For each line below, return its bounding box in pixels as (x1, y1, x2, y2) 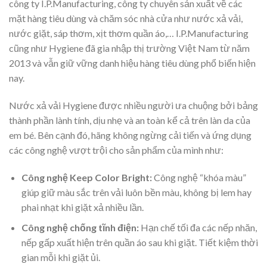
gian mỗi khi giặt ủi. (21, 252, 100, 263)
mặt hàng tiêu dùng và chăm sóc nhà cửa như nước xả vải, (9, 13, 243, 24)
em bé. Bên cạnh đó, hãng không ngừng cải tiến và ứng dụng (9, 129, 252, 141)
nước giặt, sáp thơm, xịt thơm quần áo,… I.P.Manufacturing (9, 27, 249, 39)
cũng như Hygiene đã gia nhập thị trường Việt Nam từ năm (9, 42, 250, 54)
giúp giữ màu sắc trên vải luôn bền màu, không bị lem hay (21, 186, 252, 198)
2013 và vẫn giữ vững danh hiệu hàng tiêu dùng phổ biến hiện (9, 57, 256, 69)
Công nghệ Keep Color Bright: (21, 171, 152, 183)
